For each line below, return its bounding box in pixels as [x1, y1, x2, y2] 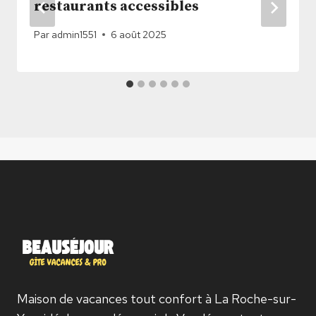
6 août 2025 [111, 28, 167, 42]
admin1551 [51, 28, 97, 42]
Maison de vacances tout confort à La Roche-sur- [17, 290, 296, 307]
